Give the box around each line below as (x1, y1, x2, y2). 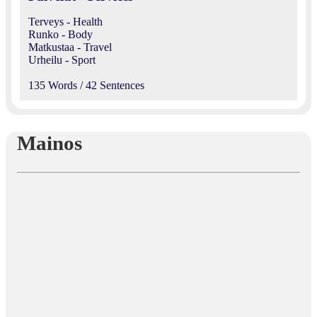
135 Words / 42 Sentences (28, 79, 144, 92)
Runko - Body (28, 28, 93, 41)
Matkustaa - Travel (28, 41, 112, 54)
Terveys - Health (28, 16, 103, 28)
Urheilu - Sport (28, 54, 96, 67)
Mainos (17, 132, 82, 155)
